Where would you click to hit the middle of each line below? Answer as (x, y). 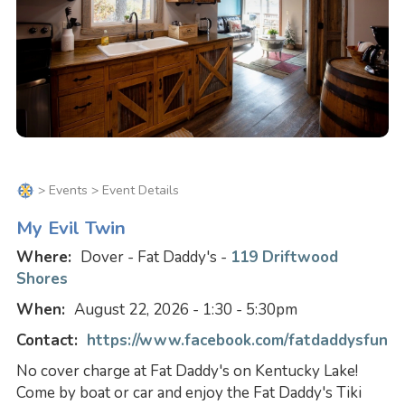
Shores (42, 279)
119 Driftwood (284, 258)
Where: (48, 258)
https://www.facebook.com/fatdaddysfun (237, 341)
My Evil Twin (71, 228)
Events (68, 190)
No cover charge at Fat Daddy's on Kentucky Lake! (187, 372)
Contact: (51, 341)
